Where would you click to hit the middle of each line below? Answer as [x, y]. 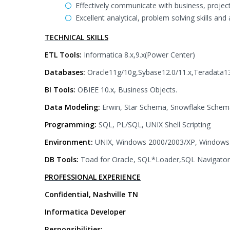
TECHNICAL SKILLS [76, 37]
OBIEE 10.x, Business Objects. [127, 90]
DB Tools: [63, 159]
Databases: [66, 72]
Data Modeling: [73, 107]
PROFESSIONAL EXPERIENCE [93, 177]
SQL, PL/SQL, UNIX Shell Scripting [155, 124]
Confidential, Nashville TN [91, 194]
